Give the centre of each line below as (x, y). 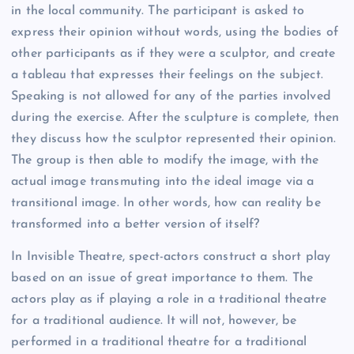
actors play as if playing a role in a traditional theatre (169, 300)
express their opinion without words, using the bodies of (175, 33)
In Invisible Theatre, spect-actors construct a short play (171, 257)
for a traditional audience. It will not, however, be (154, 321)
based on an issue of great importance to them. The (162, 279)
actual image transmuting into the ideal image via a (163, 182)
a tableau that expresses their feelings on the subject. (167, 75)
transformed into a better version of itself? (136, 225)
